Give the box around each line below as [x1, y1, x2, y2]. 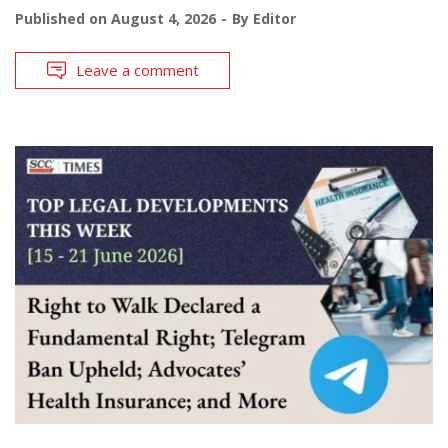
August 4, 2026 [111, 8, 216, 28]
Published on [15, 8, 111, 28]
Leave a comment [76, 59, 199, 80]
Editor [253, 8, 296, 28]
